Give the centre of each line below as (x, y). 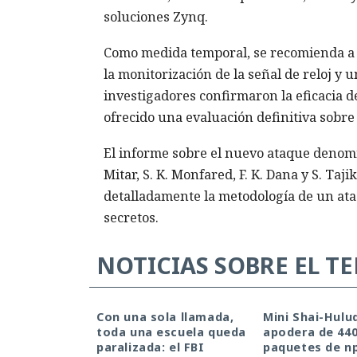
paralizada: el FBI (151, 347)
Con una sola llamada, (165, 317)
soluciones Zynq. (155, 17)
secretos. (131, 218)
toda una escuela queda (171, 332)
